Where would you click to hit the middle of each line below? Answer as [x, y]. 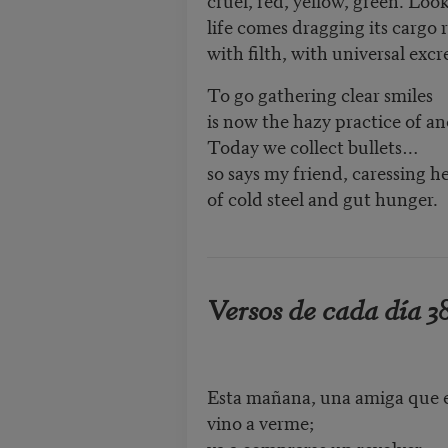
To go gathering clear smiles [319, 94]
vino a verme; [260, 422]
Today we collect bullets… [312, 146]
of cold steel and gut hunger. [324, 198]
